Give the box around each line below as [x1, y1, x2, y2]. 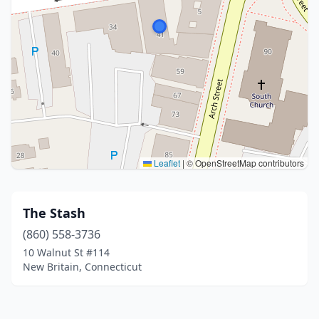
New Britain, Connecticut [23, 260, 142, 273]
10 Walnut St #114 [23, 246, 110, 259]
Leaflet [152, 157, 180, 169]
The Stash [23, 204, 85, 221]
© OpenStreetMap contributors [184, 157, 304, 169]
